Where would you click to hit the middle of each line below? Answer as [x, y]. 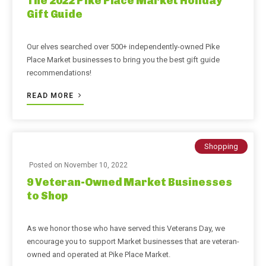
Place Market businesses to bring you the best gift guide [123, 60]
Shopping [221, 146]
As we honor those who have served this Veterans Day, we [126, 228]
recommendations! [59, 73]
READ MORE [51, 96]
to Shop [47, 196]
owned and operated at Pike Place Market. [99, 254]
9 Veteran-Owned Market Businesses [129, 182]
